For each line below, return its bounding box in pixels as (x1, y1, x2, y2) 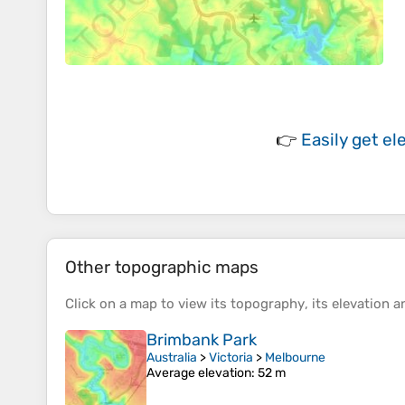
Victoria (209, 350, 253, 366)
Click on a (65, 296, 130, 313)
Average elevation (146, 365, 251, 381)
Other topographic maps (65, 257, 259, 278)
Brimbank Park (146, 330, 257, 351)
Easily (301, 129, 352, 151)
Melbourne (265, 350, 325, 366)
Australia (146, 350, 197, 366)
